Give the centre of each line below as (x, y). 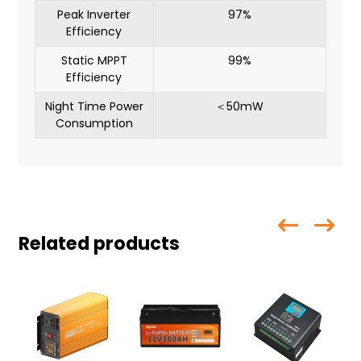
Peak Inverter (94, 15)
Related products (99, 244)
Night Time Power (94, 107)
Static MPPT (94, 61)
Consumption (94, 124)
